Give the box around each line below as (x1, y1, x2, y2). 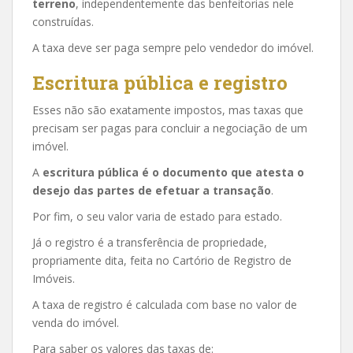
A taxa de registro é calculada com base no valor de (32, 296, 297, 312)
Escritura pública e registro (32, 69, 288, 95)
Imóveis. (32, 270, 75, 286)
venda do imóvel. (32, 314, 119, 330)
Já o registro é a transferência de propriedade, (32, 234, 267, 250)
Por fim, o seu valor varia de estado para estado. (32, 208, 282, 224)
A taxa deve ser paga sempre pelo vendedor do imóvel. (32, 39, 314, 55)
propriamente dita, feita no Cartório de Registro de (32, 252, 292, 268)
